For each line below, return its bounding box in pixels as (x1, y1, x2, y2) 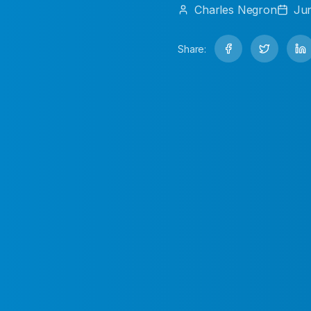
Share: (178, 42, 207, 55)
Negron (237, 3, 277, 17)
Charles (194, 3, 234, 17)
